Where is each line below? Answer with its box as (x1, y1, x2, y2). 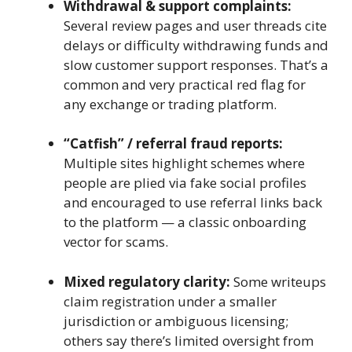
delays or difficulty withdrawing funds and (64, 35, 328, 54)
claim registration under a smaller (64, 291, 277, 310)
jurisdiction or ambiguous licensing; (64, 311, 288, 330)
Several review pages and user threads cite (64, 16, 327, 35)
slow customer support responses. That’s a (64, 55, 328, 74)
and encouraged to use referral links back (64, 193, 322, 212)
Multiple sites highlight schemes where (64, 154, 305, 173)
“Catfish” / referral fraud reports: (64, 134, 283, 153)
